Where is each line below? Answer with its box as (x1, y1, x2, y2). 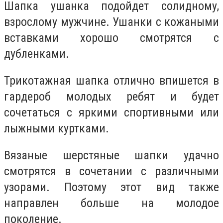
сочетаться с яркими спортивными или (4, 105, 219, 119)
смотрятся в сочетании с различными (4, 164, 219, 178)
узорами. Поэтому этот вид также (4, 180, 219, 194)
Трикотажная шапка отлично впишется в (4, 73, 219, 88)
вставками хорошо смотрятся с (4, 31, 219, 45)
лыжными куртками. (4, 121, 109, 135)
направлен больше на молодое (4, 196, 219, 210)
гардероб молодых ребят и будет (4, 89, 219, 104)
